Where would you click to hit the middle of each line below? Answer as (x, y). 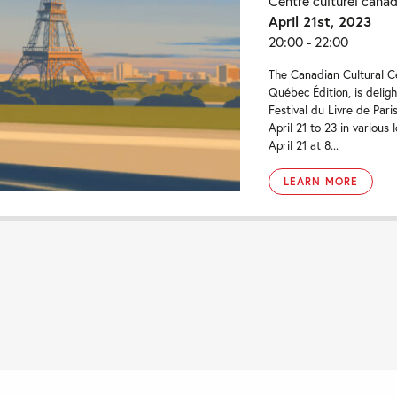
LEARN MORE (321, 181)
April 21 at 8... (304, 145)
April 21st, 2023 (320, 21)
